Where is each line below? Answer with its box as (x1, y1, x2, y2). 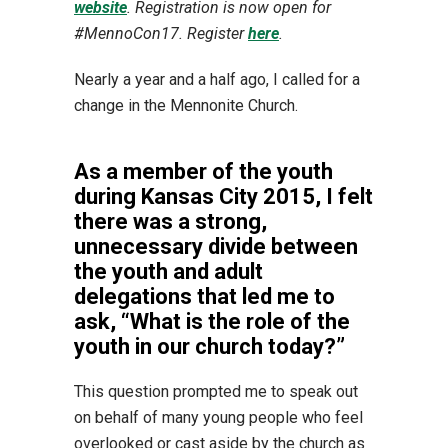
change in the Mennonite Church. (74, 95, 298, 115)
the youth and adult (74, 258, 263, 284)
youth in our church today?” (74, 333, 345, 359)
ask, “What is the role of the (74, 308, 350, 334)
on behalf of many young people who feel (74, 407, 363, 427)
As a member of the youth (74, 158, 333, 184)
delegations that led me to (74, 283, 335, 309)
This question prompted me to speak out (74, 381, 358, 401)
